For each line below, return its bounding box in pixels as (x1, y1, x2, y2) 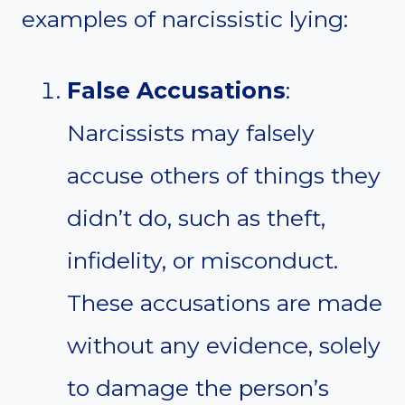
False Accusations (67, 77, 286, 105)
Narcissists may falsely (67, 119, 315, 147)
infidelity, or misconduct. (67, 247, 338, 275)
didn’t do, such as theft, (67, 204, 325, 232)
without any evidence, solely (67, 332, 381, 360)
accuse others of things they (67, 162, 381, 190)
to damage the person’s (67, 374, 329, 402)
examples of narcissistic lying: (22, 5, 348, 33)
